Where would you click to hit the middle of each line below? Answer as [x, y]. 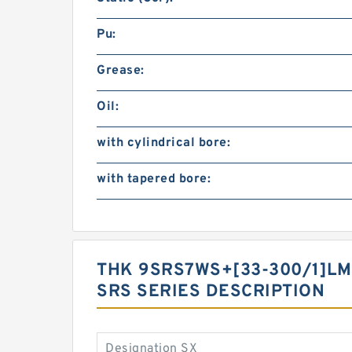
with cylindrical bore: [163, 143]
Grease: [121, 71]
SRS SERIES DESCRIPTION [211, 292]
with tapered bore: [154, 179]
